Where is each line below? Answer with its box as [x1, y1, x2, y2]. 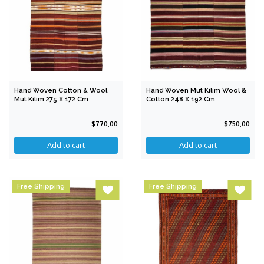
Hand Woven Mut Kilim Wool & [146, 87, 246, 95]
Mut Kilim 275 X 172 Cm [14, 95, 88, 104]
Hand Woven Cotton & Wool [14, 87, 107, 95]
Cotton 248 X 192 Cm [146, 95, 215, 104]
